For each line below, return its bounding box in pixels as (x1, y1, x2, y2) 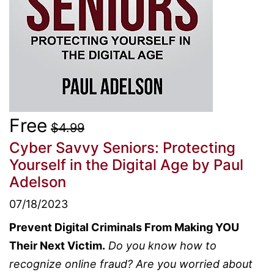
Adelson (9, 173, 66, 191)
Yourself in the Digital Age (9, 156, 188, 174)
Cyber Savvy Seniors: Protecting (9, 139, 235, 157)
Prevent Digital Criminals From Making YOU (9, 221, 239, 234)
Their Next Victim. (9, 239, 105, 252)
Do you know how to (108, 239, 217, 252)
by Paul (188, 156, 243, 174)
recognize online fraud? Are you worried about (9, 257, 253, 270)
